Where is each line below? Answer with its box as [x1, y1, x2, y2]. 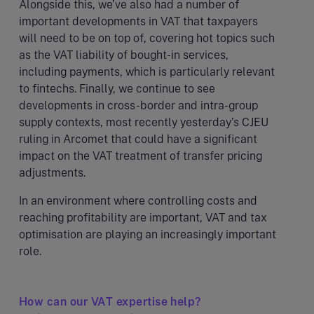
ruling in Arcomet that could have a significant [19, 132, 257, 146]
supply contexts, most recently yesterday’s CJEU [19, 115, 268, 129]
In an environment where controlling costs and [19, 193, 257, 207]
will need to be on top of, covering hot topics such [19, 31, 275, 45]
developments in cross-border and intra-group [19, 98, 258, 112]
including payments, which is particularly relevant [19, 64, 275, 78]
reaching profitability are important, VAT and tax [19, 210, 267, 224]
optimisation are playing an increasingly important [19, 227, 276, 241]
